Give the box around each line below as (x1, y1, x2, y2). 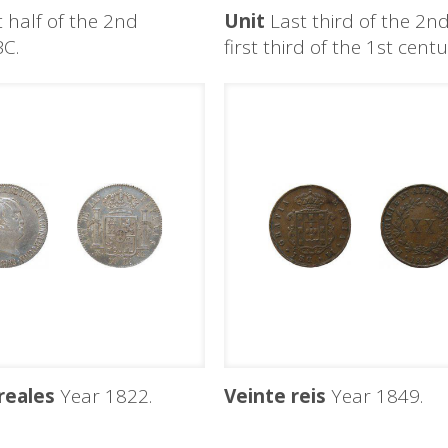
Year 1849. (325, 383, 423, 410)
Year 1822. (55, 383, 153, 410)
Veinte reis (223, 383, 326, 410)
